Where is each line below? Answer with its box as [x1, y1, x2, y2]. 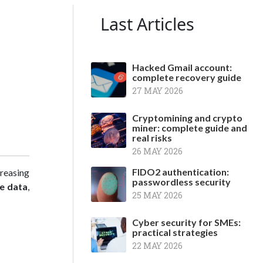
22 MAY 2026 [132, 240, 183, 251]
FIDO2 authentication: [132, 166, 229, 177]
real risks [132, 132, 172, 143]
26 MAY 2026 [132, 146, 183, 157]
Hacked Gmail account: [132, 62, 232, 73]
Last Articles [100, 12, 194, 35]
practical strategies [132, 227, 218, 238]
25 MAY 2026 [132, 190, 183, 201]
